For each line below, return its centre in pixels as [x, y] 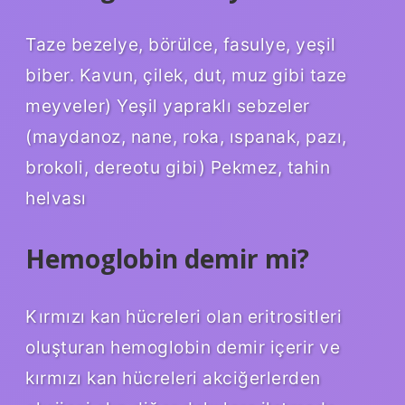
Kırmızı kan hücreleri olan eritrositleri [184, 317]
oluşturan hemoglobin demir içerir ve [183, 348]
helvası [56, 198]
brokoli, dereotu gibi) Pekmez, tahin [178, 168]
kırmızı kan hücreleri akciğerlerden [173, 378]
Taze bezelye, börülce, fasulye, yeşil [181, 45]
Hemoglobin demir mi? [167, 259]
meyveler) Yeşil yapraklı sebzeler [168, 106]
